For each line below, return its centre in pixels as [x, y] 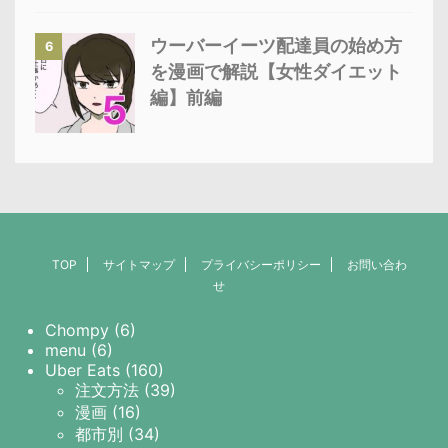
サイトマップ [138, 264]
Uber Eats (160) [104, 370]
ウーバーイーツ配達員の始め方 [276, 45]
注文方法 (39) [125, 390]
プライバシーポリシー [260, 264]
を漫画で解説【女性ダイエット [276, 71]
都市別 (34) [117, 434]
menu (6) [79, 350]
